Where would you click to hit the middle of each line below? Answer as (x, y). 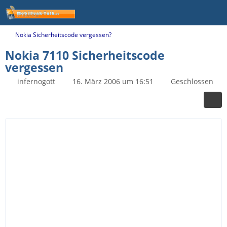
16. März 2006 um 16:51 (113, 81)
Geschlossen (192, 81)
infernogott (36, 81)
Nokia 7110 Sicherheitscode (85, 55)
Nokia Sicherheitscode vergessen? (63, 35)
